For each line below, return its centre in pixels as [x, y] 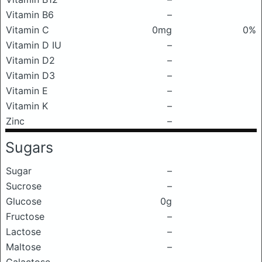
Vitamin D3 [30, 75]
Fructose [25, 216]
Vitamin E [27, 91]
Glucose [24, 201]
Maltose [23, 247]
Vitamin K [27, 106]
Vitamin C [27, 30]
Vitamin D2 [30, 60]
